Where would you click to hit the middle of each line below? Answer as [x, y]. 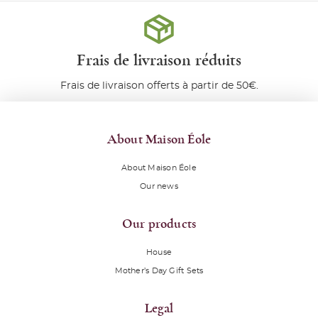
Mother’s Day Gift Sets [159, 270]
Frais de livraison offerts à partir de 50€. [159, 86]
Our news [159, 186]
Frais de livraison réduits [159, 60]
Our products [159, 224]
